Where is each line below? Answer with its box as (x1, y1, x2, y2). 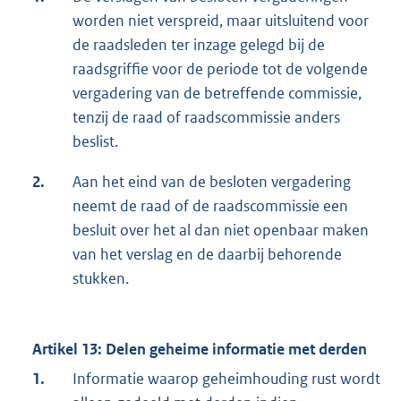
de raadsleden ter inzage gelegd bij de (73, 35, 325, 55)
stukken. (73, 269, 129, 289)
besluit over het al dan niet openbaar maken (73, 220, 369, 241)
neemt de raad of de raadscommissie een (73, 196, 348, 217)
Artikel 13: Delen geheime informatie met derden (32, 339, 367, 360)
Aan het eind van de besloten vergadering (73, 172, 351, 192)
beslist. (73, 132, 118, 152)
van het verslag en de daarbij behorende (73, 244, 342, 265)
